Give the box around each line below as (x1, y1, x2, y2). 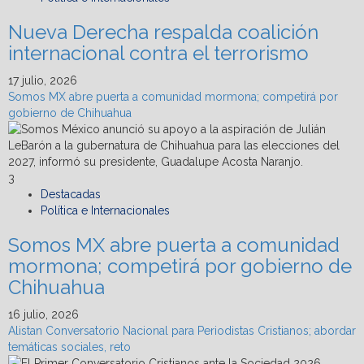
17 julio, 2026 (8, 74, 77, 88)
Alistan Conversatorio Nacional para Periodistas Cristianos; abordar (8, 324, 356, 338)
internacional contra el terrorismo (8, 41, 309, 66)
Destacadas (41, 188, 101, 201)
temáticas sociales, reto (8, 340, 131, 354)
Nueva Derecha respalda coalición (8, 20, 318, 45)
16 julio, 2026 (8, 308, 79, 322)
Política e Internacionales (41, 204, 170, 218)
